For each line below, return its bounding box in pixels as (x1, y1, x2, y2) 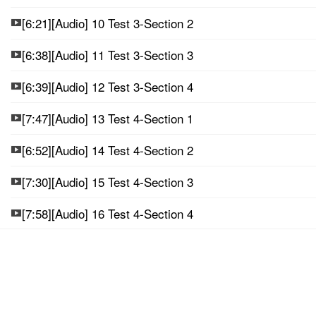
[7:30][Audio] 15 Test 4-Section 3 (22, 172, 193, 190)
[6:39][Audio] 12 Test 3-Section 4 (22, 77, 193, 95)
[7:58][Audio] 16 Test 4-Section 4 (22, 204, 193, 222)
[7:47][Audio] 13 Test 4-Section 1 (22, 109, 193, 127)
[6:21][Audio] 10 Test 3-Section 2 (22, 13, 193, 32)
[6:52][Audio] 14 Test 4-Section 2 (22, 140, 193, 159)
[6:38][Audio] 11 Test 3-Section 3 (22, 45, 193, 63)
